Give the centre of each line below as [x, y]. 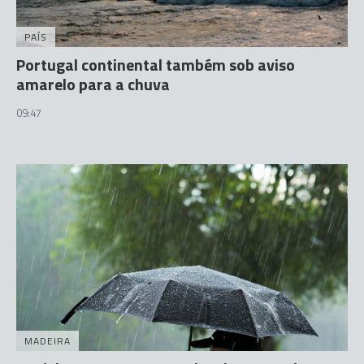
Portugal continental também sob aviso [156, 65]
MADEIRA [48, 340]
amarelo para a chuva [93, 84]
